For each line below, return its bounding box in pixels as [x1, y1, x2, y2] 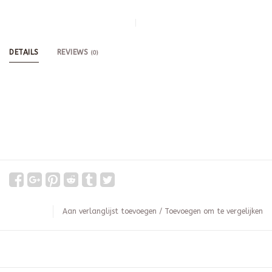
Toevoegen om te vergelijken [165, 207, 263, 216]
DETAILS [9, 48, 39, 57]
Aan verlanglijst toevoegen [63, 207, 157, 216]
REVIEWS [56, 48, 91, 57]
